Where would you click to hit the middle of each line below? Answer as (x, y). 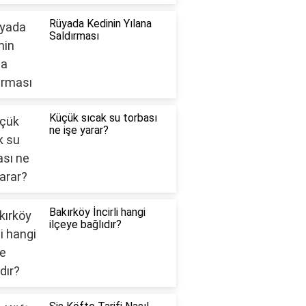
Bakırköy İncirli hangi (97, 212)
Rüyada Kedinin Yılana (100, 24)
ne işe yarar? (79, 130)
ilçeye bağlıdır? (85, 225)
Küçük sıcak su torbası (103, 118)
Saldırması (74, 36)
